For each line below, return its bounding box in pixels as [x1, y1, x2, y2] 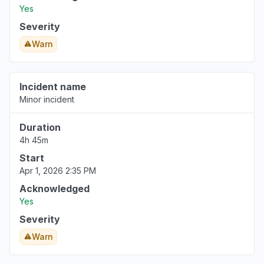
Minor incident [19, 94, 74, 104]
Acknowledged [19, 183, 90, 194]
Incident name [19, 81, 86, 93]
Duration [19, 121, 61, 133]
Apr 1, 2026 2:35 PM [19, 166, 96, 176]
